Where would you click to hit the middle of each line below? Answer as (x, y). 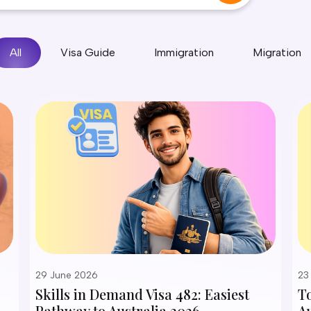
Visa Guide (88, 52)
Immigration (184, 52)
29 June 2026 (67, 275)
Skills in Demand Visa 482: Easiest (143, 294)
